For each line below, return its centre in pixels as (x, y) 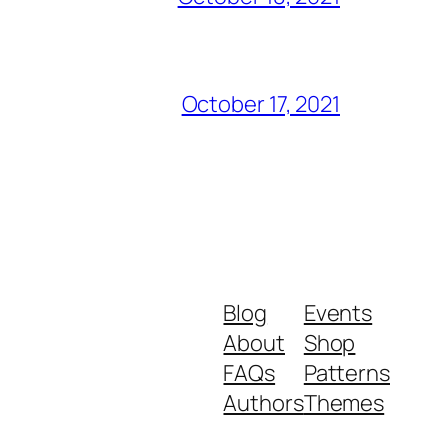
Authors (263, 403)
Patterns (346, 373)
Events (338, 313)
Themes (344, 403)
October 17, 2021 (260, 104)
